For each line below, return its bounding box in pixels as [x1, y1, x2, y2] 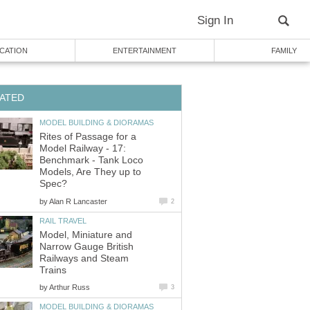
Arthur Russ [49, 283, 90, 292]
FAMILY [271, 46, 297, 55]
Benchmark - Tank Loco [39, 155, 143, 166]
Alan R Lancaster [49, 197, 107, 206]
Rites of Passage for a [39, 131, 136, 143]
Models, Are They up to [39, 167, 141, 178]
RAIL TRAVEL [39, 216, 86, 225]
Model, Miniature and [39, 230, 132, 241]
